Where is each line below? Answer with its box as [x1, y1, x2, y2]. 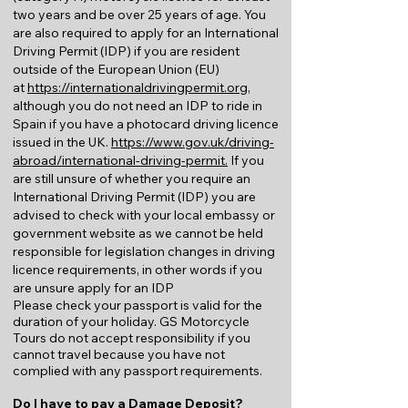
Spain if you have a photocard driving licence [13, 116, 279, 132]
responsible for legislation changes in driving [13, 243, 275, 260]
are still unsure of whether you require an [13, 170, 250, 187]
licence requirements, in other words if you [13, 261, 262, 278]
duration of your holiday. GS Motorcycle [13, 313, 250, 330]
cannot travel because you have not [13, 346, 225, 362]
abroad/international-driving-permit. [13, 152, 228, 168]
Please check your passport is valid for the [13, 297, 262, 313]
